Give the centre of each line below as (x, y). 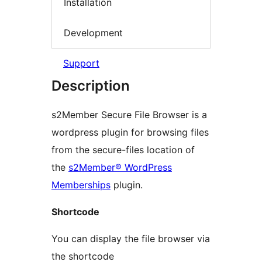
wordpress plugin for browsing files (130, 132)
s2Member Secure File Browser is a (129, 115)
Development (93, 32)
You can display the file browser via (131, 239)
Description (91, 86)
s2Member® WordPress (120, 168)
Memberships (81, 185)
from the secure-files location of (123, 150)
